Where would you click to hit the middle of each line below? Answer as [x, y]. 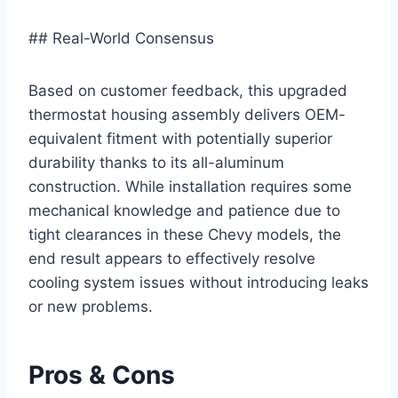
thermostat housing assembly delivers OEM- [187, 114]
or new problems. [91, 306]
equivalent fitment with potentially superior [180, 138]
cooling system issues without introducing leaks [199, 282]
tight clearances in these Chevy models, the [185, 234]
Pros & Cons [102, 374]
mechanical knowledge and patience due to [184, 210]
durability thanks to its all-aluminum [156, 162]
